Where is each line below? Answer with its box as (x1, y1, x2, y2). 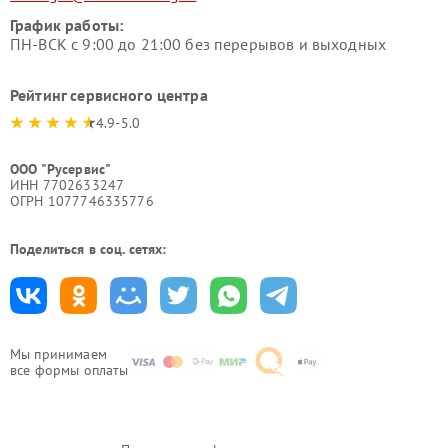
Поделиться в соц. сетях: (10, 240, 167, 259)
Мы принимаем (10, 345, 107, 364)
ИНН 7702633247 (10, 176, 125, 195)
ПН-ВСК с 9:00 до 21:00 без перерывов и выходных (10, 34, 387, 55)
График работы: (10, 15, 124, 36)
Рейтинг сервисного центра (10, 85, 208, 106)
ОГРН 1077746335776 (10, 192, 154, 211)
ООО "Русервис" (10, 160, 112, 179)
